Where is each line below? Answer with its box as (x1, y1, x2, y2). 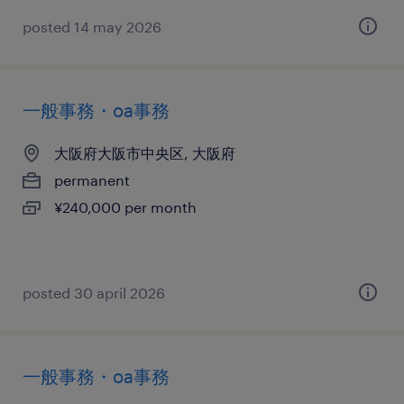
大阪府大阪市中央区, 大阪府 (54, 144, 235, 161)
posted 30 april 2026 (23, 284, 165, 301)
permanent (54, 171, 130, 188)
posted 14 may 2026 (23, 18, 161, 35)
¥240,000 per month (54, 198, 197, 216)
